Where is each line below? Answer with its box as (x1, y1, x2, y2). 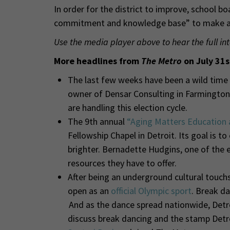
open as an (67, 184, 111, 197)
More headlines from (53, 54, 141, 67)
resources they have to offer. (67, 157, 177, 169)
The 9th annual (67, 115, 127, 127)
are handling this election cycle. (67, 101, 187, 113)
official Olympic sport (110, 184, 191, 197)
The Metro (141, 54, 184, 67)
